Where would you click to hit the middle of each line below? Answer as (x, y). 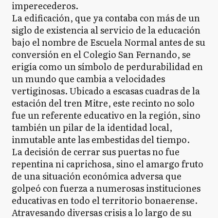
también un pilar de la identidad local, (92, 127)
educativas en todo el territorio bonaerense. (105, 200)
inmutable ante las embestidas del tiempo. (101, 140)
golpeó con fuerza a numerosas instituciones (106, 188)
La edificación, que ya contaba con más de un (106, 18)
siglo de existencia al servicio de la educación (106, 30)
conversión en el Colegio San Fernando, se (101, 54)
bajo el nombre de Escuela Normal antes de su (109, 42)
